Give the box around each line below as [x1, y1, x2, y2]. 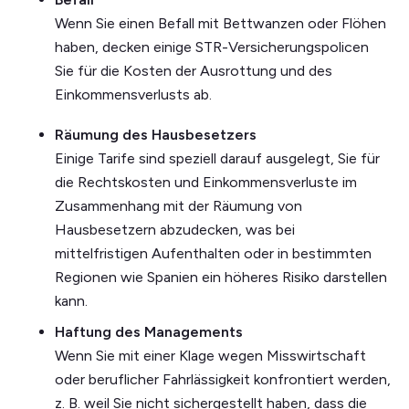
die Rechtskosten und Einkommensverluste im [55, 173, 357, 192]
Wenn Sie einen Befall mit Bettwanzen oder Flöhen [55, 15, 386, 33]
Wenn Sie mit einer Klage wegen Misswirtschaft [55, 347, 366, 365]
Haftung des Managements [55, 323, 243, 341]
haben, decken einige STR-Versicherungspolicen [55, 38, 369, 57]
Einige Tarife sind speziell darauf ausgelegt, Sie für [55, 150, 380, 168]
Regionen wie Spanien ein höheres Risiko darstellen [55, 268, 387, 287]
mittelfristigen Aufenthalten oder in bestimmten [55, 245, 372, 263]
